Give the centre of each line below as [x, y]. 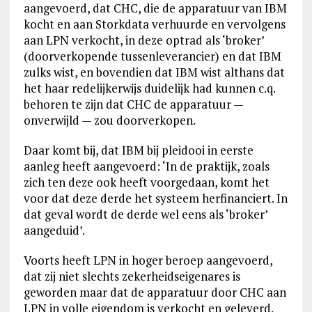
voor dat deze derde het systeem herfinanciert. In [155, 198]
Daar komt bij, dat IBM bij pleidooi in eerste [138, 150]
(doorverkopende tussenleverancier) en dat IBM [152, 56]
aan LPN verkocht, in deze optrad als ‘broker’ [143, 40]
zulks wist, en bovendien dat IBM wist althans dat [154, 72]
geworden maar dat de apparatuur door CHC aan [155, 292]
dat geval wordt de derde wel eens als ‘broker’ [145, 214]
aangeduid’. [54, 230]
